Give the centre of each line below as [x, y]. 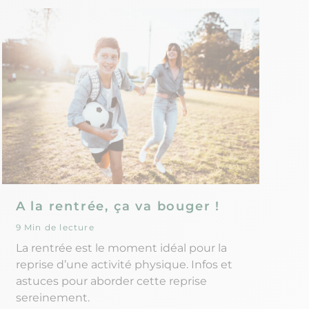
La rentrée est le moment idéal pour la [121, 248]
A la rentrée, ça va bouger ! [118, 207]
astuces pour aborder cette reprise [111, 281]
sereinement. [52, 298]
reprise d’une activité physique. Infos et [124, 265]
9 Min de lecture [55, 228]
